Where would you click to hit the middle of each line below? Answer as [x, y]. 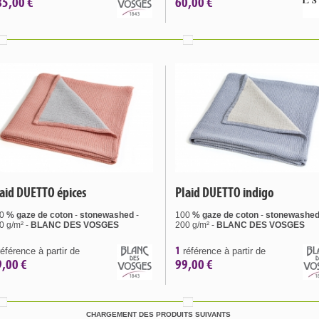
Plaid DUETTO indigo [225, 192]
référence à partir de [223, 251]
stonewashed [107, 215]
